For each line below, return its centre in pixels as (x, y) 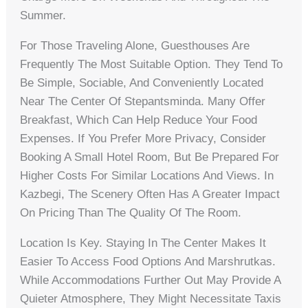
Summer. (43, 15)
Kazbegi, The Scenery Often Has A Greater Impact (150, 194)
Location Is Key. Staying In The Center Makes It (143, 243)
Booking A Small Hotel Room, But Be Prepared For (150, 157)
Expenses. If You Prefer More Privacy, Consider (143, 138)
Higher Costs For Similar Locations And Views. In (147, 175)
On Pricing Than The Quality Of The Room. (131, 212)
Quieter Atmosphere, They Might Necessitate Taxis (151, 298)
